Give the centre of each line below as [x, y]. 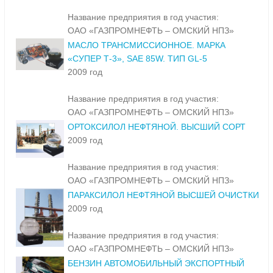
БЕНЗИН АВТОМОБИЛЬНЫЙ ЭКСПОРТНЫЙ [156, 264]
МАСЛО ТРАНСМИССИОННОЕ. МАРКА [147, 45]
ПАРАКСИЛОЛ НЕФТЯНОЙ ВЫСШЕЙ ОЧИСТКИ [163, 195]
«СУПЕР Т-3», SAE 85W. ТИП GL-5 [137, 59]
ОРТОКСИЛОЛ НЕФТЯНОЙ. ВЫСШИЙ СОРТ [157, 127]
